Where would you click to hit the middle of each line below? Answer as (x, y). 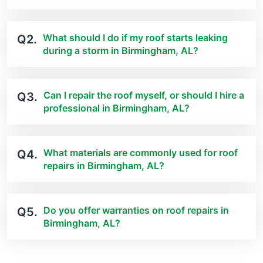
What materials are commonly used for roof (141, 153)
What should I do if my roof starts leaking (135, 38)
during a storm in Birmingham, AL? (121, 51)
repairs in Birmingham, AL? (104, 166)
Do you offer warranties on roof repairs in (136, 210)
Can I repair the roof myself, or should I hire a (144, 95)
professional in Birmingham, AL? (117, 108)
